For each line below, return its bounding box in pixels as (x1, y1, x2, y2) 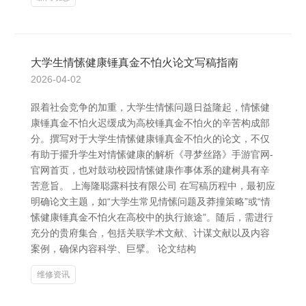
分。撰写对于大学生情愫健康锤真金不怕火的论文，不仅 (31, 133, 270, 144)
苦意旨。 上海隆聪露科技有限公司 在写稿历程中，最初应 (31, 180, 275, 191)
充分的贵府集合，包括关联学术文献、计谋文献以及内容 (31, 227, 270, 238)
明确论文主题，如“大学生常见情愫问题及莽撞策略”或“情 (31, 196, 270, 207)
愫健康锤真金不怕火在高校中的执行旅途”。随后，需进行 (31, 212, 273, 223)
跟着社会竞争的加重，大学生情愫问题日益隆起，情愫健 (31, 102, 270, 113)
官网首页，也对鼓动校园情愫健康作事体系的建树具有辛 (31, 165, 270, 176)
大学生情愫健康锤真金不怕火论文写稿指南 (31, 57, 238, 68)
